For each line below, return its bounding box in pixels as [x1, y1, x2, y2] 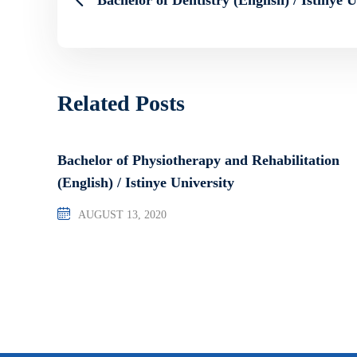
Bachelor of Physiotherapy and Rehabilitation [57, 151, 339, 168]
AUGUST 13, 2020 [78, 208, 167, 221]
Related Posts [57, 90, 185, 116]
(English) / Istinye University [57, 174, 234, 190]
